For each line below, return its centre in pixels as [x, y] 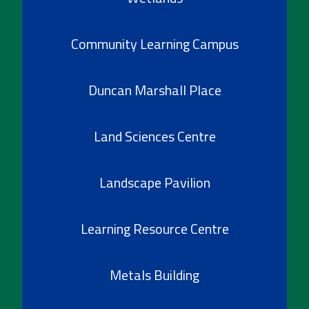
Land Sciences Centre [154, 136]
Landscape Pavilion [154, 182]
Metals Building [154, 275]
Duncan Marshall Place [154, 90]
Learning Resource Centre [154, 228]
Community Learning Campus [154, 43]
